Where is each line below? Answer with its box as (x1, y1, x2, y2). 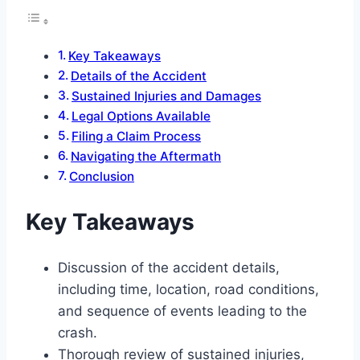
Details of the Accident (71, 67, 207, 84)
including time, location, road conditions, (58, 281, 319, 298)
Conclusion (69, 168, 135, 184)
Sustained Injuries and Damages (72, 88, 262, 104)
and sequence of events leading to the (58, 303, 307, 320)
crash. (58, 325, 97, 342)
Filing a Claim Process (72, 128, 202, 144)
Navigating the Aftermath (71, 148, 222, 164)
